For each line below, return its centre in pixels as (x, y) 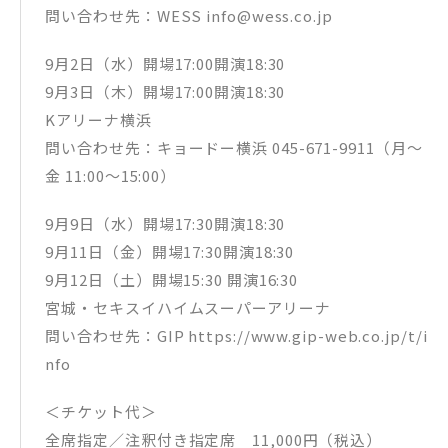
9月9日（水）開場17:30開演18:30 (165, 224)
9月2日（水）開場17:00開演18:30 (165, 64)
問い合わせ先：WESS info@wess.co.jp (189, 16)
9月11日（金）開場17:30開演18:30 (170, 252)
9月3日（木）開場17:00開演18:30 (165, 92)
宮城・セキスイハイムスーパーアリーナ (188, 308)
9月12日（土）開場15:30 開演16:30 (172, 280)
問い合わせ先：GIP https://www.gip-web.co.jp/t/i (236, 336)
